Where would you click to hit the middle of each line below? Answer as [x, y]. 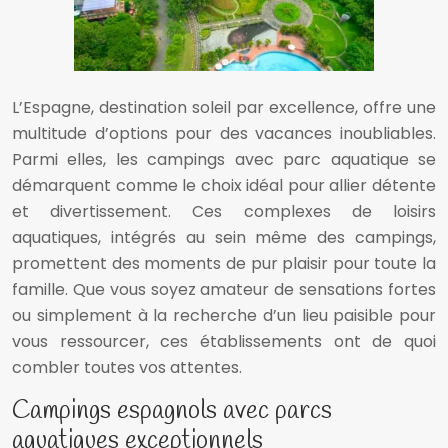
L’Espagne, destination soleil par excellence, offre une [224, 108]
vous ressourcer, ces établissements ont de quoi [224, 342]
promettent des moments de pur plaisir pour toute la [224, 264]
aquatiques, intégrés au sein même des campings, [224, 238]
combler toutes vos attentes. [127, 368]
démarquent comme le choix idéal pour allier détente [224, 186]
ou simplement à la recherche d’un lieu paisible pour [224, 316]
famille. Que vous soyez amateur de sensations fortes [224, 290]
